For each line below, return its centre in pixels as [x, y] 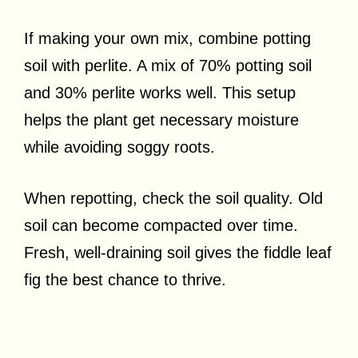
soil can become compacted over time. [161, 226]
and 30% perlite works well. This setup [160, 93]
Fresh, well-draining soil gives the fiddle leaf [178, 253]
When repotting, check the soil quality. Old [173, 199]
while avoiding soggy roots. [119, 147]
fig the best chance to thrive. [125, 280]
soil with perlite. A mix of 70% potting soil [168, 66]
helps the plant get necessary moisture [161, 120]
